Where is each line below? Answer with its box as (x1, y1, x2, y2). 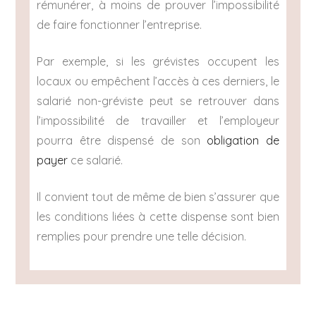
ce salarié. (68, 153, 123, 168)
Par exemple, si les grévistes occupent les (37, 54, 279, 69)
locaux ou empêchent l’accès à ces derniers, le (37, 74, 279, 89)
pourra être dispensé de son (37, 133, 207, 148)
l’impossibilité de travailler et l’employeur (37, 114, 279, 128)
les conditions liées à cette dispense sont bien (37, 209, 279, 224)
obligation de (207, 133, 279, 148)
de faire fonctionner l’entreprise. (37, 18, 202, 32)
